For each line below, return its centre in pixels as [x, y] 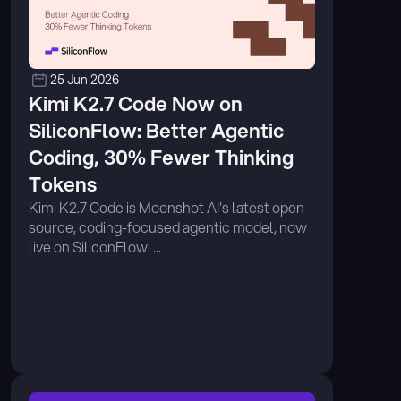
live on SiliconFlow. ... [95, 247]
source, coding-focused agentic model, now [168, 227]
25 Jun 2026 [85, 80]
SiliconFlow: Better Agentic [156, 130]
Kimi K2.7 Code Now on [136, 103]
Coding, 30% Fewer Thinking [161, 157]
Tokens [63, 184]
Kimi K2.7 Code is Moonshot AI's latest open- [169, 207]
